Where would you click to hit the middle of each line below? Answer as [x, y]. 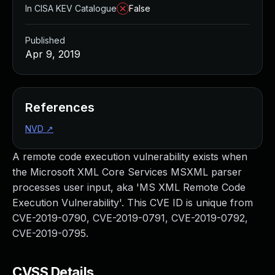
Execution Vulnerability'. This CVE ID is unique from [133, 203]
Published [45, 40]
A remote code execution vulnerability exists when [130, 157]
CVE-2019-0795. [50, 233]
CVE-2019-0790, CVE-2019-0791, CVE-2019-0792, [130, 218]
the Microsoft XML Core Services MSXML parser [127, 172]
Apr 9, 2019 [53, 54]
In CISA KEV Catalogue [71, 8]
